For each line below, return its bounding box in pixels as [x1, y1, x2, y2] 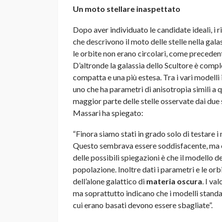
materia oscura [146, 176, 202, 186]
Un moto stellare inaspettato [73, 3, 180, 13]
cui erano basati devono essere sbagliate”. [73, 200, 213, 210]
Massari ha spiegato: [73, 108, 143, 117]
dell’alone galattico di [73, 176, 146, 186]
